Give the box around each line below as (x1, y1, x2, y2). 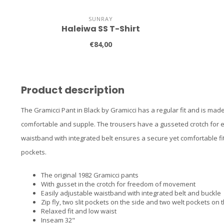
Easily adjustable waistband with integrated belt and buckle (41, 188, 221, 197)
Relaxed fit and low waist (41, 206, 116, 215)
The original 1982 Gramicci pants (41, 170, 138, 179)
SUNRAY (88, 14, 113, 22)
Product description (21, 82, 124, 97)
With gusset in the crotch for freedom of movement (41, 179, 195, 188)
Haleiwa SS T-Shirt (61, 22, 140, 34)
